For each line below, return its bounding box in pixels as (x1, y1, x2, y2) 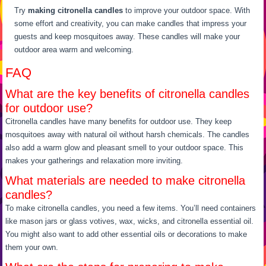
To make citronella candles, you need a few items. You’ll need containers (5, 203, 256, 213)
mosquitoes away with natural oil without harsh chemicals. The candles (5, 129, 250, 139)
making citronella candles (28, 5, 123, 15)
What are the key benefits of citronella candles (5, 87, 250, 100)
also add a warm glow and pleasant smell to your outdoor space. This (5, 142, 244, 152)
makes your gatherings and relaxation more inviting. (5, 156, 183, 165)
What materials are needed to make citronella (5, 173, 246, 187)
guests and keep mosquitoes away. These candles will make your (14, 31, 240, 41)
